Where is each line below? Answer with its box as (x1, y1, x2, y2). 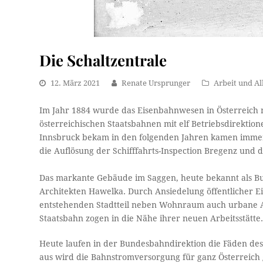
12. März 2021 (50, 79, 100, 87)
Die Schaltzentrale (39, 50, 167, 70)
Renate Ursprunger (122, 79, 191, 87)
